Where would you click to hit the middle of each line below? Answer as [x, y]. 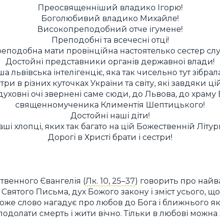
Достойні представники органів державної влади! [110, 62]
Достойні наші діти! [110, 116]
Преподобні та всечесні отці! [110, 40]
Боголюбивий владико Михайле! [110, 18]
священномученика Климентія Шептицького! [110, 105]
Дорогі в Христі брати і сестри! [110, 137]
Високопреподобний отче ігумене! [110, 29]
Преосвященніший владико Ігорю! [110, 8]
